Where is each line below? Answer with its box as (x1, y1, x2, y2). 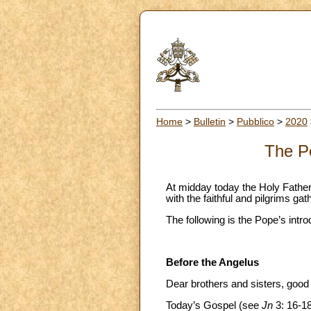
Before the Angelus (166, 257, 259, 269)
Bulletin (194, 115, 226, 127)
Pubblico (237, 115, 274, 127)
